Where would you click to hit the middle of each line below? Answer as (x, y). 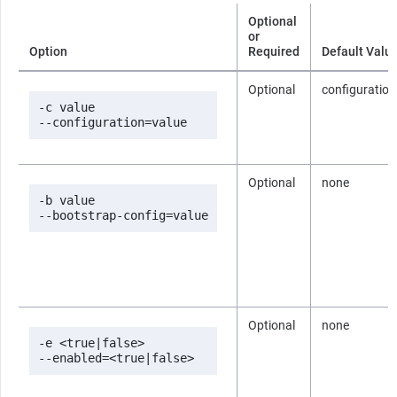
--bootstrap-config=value (123, 215)
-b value (66, 200)
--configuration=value (113, 122)
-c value (66, 107)
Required (274, 51)
